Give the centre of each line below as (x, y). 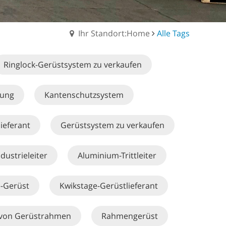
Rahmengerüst (130, 216)
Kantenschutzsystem (84, 95)
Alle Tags (173, 33)
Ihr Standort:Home (114, 33)
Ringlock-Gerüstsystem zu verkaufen (73, 65)
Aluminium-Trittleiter (117, 155)
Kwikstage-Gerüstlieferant (109, 186)
